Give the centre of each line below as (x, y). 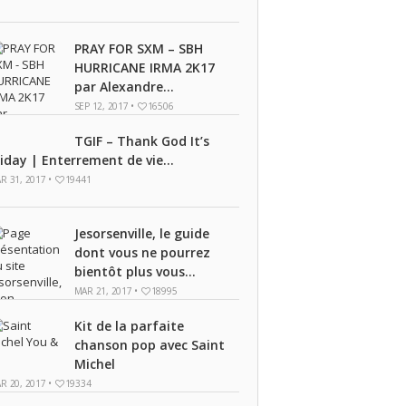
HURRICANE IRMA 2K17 (144, 68)
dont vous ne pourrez (142, 252)
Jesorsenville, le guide (141, 233)
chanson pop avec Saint (149, 345)
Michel (94, 364)
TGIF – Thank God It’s (141, 141)
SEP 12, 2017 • (105, 106)
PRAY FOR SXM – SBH (138, 48)
